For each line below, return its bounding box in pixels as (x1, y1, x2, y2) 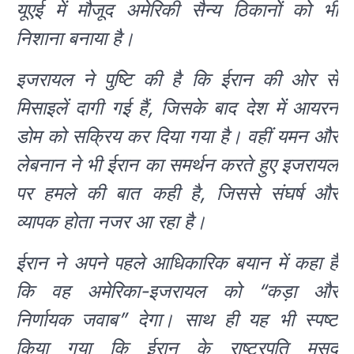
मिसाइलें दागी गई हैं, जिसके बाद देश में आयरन (16, 96, 338, 119)
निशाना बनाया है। (16, 26, 134, 50)
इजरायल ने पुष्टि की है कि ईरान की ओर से (16, 67, 338, 91)
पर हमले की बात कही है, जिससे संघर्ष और (16, 181, 338, 205)
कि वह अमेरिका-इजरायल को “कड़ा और (16, 279, 338, 303)
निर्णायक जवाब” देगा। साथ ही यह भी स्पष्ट (16, 307, 338, 331)
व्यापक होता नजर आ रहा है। (16, 209, 206, 233)
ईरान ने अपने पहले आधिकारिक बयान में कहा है (16, 250, 338, 274)
